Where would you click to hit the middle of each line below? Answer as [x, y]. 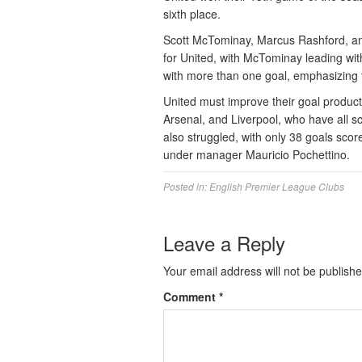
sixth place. [192, 14]
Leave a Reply [224, 243]
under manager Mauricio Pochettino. [257, 154]
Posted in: [186, 186]
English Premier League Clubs [277, 186]
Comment [191, 297]
